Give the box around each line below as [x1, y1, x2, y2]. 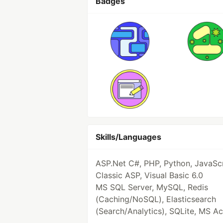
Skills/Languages [96, 132, 161, 142]
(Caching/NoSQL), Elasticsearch [96, 194, 216, 204]
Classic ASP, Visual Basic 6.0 [96, 170, 203, 180]
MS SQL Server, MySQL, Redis [96, 182, 208, 192]
